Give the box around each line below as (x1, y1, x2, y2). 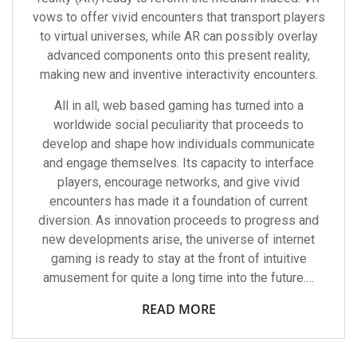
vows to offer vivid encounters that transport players (32, 10, 325, 25)
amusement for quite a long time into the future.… (43, 270, 314, 285)
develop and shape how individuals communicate (42, 136, 315, 151)
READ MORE (141, 300, 216, 318)
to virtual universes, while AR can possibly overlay (39, 29, 318, 44)
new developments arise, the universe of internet (42, 232, 315, 247)
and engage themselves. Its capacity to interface (43, 155, 314, 171)
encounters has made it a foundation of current (49, 194, 308, 209)
